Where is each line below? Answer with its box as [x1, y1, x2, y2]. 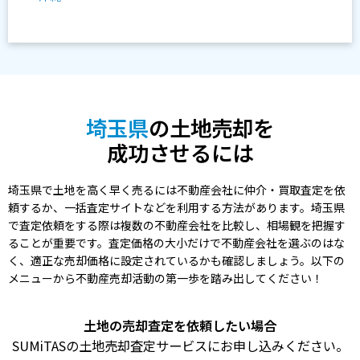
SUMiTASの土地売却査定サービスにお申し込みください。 [11, 336, 349, 356]
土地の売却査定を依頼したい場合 [84, 316, 276, 336]
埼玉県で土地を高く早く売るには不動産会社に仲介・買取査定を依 [8, 182, 346, 198]
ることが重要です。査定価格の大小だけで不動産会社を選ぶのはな [8, 235, 345, 252]
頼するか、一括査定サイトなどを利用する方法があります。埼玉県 [8, 199, 345, 216]
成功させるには [107, 137, 253, 169]
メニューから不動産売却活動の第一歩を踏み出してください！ [8, 270, 323, 287]
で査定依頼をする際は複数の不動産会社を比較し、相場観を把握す [8, 217, 346, 234]
